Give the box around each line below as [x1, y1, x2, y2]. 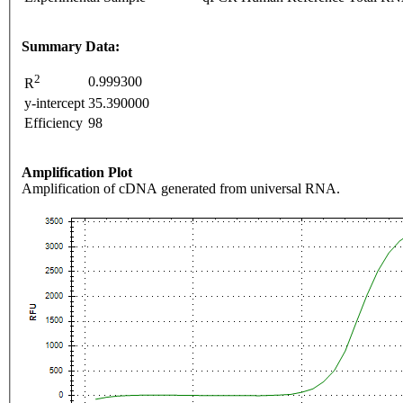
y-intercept [24, 95, 85, 112]
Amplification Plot [22, 165, 132, 181]
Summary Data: [22, 39, 120, 55]
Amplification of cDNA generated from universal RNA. [22, 181, 340, 197]
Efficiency [24, 115, 83, 131]
